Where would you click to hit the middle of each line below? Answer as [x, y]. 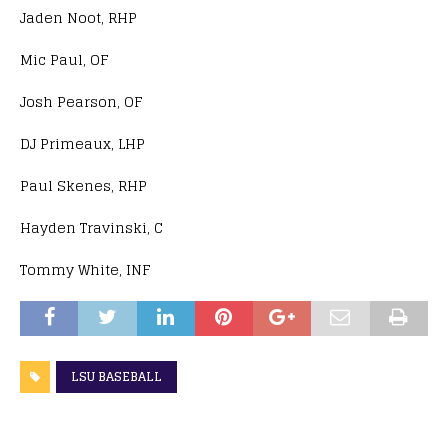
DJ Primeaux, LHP [82, 143]
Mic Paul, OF [64, 59]
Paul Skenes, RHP [83, 185]
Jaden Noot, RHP [78, 17]
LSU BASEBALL [116, 376]
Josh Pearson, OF [81, 101]
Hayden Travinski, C [91, 227]
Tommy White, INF [85, 269]
